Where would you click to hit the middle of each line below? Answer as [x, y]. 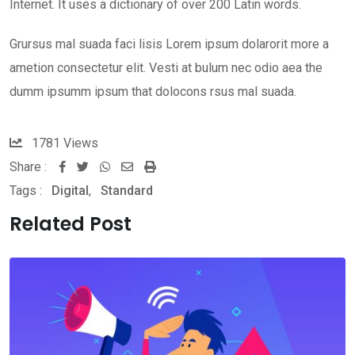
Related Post [71, 224]
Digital [70, 191]
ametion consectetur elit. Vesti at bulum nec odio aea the [166, 68]
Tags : [26, 191]
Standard [127, 191]
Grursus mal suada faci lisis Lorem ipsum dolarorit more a [169, 44]
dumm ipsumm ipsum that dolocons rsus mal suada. [153, 92]
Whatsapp [139, 167]
